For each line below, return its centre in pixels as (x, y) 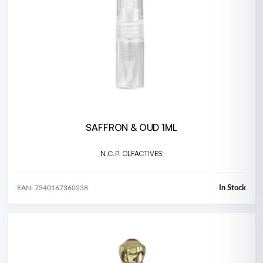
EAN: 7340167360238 (53, 188)
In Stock (232, 188)
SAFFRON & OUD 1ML (131, 127)
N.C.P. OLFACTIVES (131, 154)
